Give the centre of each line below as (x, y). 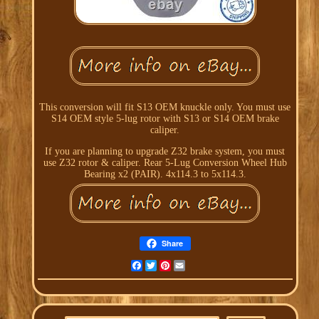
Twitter (172, 266)
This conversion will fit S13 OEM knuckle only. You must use (165, 108)
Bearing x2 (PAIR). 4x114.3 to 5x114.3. (165, 174)
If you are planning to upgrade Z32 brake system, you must (165, 152)
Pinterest (190, 266)
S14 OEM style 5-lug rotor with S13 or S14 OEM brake (165, 119)
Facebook (163, 266)
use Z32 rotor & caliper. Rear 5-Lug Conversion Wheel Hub (165, 163)
